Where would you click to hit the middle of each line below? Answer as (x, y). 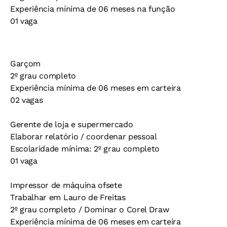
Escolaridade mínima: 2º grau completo (85, 149)
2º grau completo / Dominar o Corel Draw (90, 210)
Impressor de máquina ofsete (66, 185)
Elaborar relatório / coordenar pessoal (84, 137)
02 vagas (27, 100)
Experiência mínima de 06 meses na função (93, 9)
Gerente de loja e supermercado (72, 124)
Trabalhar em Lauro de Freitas (68, 197)
